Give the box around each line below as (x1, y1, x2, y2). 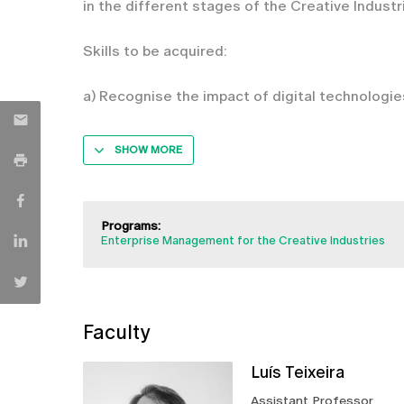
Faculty (83, 321, 151, 344)
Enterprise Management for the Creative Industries (101, 234, 385, 247)
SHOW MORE (115, 143, 182, 156)
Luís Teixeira (251, 363, 344, 381)
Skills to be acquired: (83, 42, 227, 60)
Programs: (101, 218, 161, 233)
